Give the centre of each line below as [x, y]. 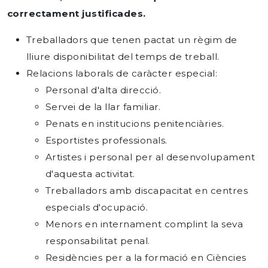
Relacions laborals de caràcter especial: [122, 73]
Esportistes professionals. [106, 140]
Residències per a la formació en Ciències [146, 258]
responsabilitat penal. [98, 241]
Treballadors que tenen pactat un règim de [132, 40]
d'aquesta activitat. [90, 174]
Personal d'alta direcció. [103, 90]
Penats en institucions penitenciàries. [135, 124]
